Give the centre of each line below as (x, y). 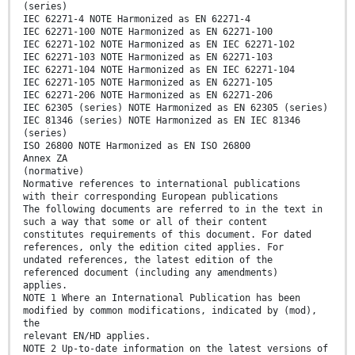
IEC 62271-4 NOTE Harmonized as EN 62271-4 (137, 19)
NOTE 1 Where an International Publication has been (162, 298)
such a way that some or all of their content (145, 221)
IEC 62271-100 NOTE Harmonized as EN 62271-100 (148, 31)
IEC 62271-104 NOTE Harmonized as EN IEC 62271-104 (159, 69)
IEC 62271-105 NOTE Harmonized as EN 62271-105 (148, 82)
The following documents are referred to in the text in (173, 209)
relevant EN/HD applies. (87, 336)
